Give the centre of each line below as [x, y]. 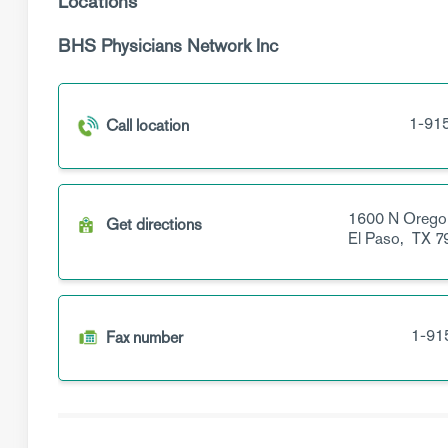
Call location [147, 125]
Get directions [154, 224]
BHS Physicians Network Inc [168, 45]
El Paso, [377, 238]
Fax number [144, 337]
